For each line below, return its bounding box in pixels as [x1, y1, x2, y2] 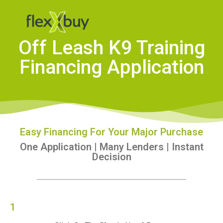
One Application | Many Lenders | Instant [19, 140, 204, 153]
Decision [92, 150, 131, 163]
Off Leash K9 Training [18, 36, 205, 59]
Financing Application [19, 55, 204, 79]
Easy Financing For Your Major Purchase [20, 125, 203, 138]
